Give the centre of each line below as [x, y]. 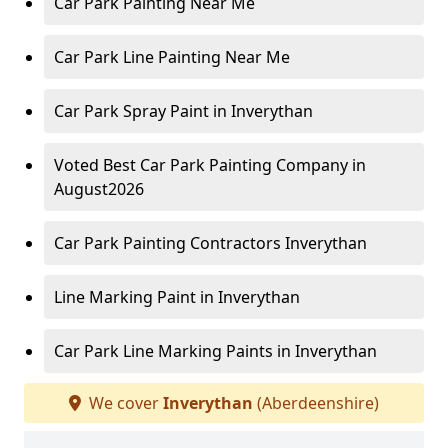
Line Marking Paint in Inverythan [177, 297]
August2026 [99, 189]
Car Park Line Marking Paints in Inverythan [215, 351]
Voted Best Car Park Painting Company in [210, 165]
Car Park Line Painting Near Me [172, 57]
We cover [124, 403]
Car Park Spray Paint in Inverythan [183, 111]
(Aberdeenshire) [316, 403]
